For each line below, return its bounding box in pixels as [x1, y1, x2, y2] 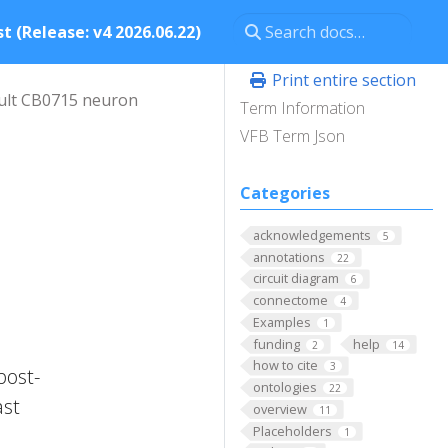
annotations [252, 247, 325, 266]
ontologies [252, 378, 317, 397]
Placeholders [252, 421, 332, 440]
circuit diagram [252, 269, 339, 288]
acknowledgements [252, 226, 371, 244]
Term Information [240, 97, 365, 119]
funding [252, 334, 300, 353]
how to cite [252, 356, 318, 375]
